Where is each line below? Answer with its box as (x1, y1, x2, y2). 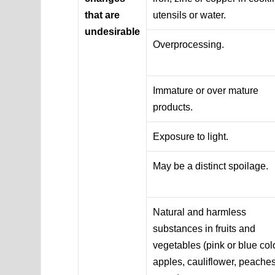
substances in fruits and (153, 223, 256, 234)
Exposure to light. (153, 131, 229, 142)
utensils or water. (153, 9, 227, 20)
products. (153, 101, 193, 112)
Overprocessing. (153, 39, 225, 50)
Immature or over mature (153, 85, 259, 96)
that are (85, 9, 120, 20)
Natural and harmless (153, 206, 247, 217)
